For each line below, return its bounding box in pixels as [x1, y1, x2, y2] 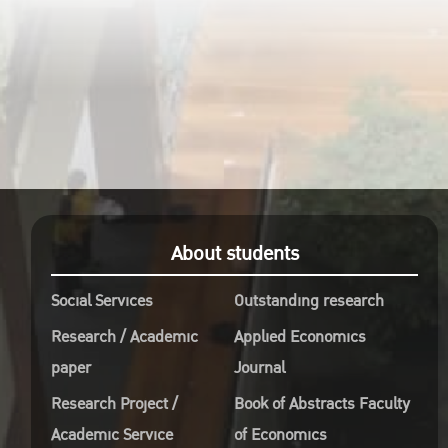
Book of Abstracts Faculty [234, 391, 411, 417]
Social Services [51, 288, 154, 314]
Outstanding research [234, 288, 385, 314]
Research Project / [51, 391, 179, 417]
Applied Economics [234, 324, 367, 350]
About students [170, 238, 299, 270]
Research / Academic [51, 324, 199, 350]
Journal [234, 355, 286, 381]
